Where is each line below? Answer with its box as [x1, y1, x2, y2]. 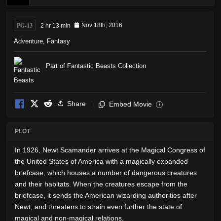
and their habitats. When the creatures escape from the [15, 180, 187, 188]
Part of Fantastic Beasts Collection [46, 62, 146, 70]
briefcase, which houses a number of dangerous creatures [15, 168, 197, 177]
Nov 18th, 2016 [81, 22, 122, 29]
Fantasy [47, 37, 70, 45]
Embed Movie [109, 100, 152, 108]
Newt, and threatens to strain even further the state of [15, 202, 182, 211]
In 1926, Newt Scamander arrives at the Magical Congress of [15, 146, 205, 154]
